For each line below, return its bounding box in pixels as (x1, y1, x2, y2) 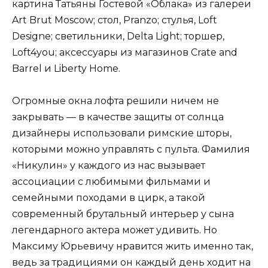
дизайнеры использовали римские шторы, (12, 127, 232, 139)
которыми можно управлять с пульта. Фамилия (12, 144, 250, 156)
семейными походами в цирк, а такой (12, 192, 205, 204)
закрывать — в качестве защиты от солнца (12, 111, 224, 123)
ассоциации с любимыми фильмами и (12, 176, 211, 188)
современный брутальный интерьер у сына (12, 208, 234, 220)
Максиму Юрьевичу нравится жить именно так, (12, 240, 253, 252)
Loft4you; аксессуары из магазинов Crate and (12, 47, 237, 59)
